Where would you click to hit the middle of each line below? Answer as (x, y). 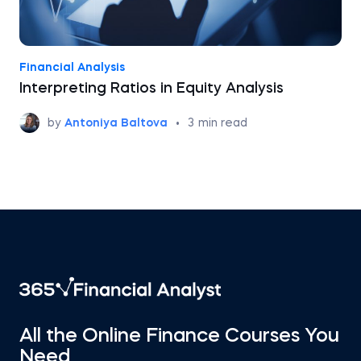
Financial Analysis (72, 68)
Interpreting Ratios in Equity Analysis (151, 89)
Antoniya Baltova (116, 123)
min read (223, 123)
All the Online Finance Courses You (179, 337)
